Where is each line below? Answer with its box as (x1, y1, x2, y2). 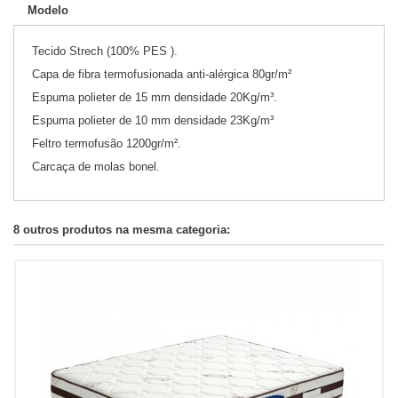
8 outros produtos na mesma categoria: (13, 222, 230, 236)
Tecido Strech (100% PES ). (32, 44, 178, 58)
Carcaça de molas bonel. (32, 159, 160, 173)
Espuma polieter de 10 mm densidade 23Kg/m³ (32, 113, 274, 127)
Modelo (28, 3, 68, 17)
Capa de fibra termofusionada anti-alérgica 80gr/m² (32, 67, 291, 81)
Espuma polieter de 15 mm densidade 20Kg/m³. (32, 90, 277, 104)
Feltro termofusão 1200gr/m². (32, 136, 181, 150)
